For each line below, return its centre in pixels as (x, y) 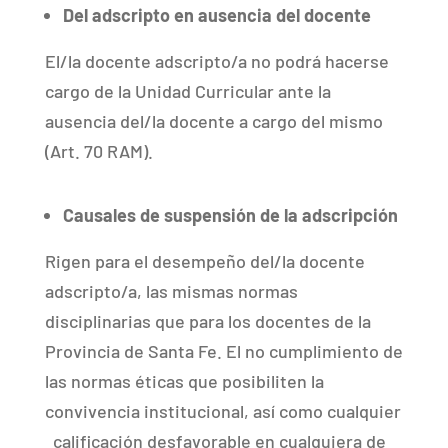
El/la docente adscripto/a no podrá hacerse (216, 60)
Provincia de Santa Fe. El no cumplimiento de (223, 350)
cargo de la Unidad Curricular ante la (187, 90)
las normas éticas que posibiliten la (184, 380)
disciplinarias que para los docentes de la (207, 320)
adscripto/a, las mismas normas (171, 290)
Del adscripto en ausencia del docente (216, 14)
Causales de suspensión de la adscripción (230, 214)
